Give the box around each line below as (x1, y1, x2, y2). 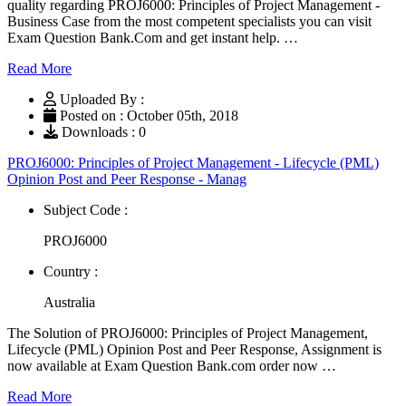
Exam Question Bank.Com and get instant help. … (7, 29, 298, 45)
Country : (43, 263, 98, 279)
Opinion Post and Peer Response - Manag (7, 170, 246, 187)
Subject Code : (43, 201, 128, 217)
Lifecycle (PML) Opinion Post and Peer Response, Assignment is (7, 341, 382, 357)
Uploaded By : (60, 91, 144, 107)
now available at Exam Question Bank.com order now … (7, 357, 336, 373)
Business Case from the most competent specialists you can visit (7, 13, 372, 29)
